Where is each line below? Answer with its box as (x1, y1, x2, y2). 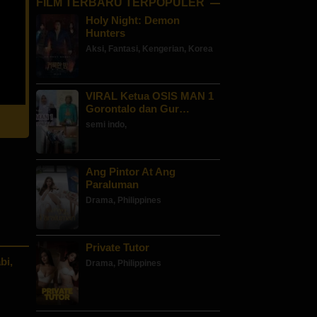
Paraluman (86, 178, 139, 191)
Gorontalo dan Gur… (86, 103, 190, 115)
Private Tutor (86, 241, 149, 254)
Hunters (86, 27, 125, 40)
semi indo (86, 120, 125, 130)
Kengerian (142, 44, 184, 54)
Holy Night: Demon (86, 14, 180, 27)
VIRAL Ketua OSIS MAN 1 (86, 90, 214, 103)
